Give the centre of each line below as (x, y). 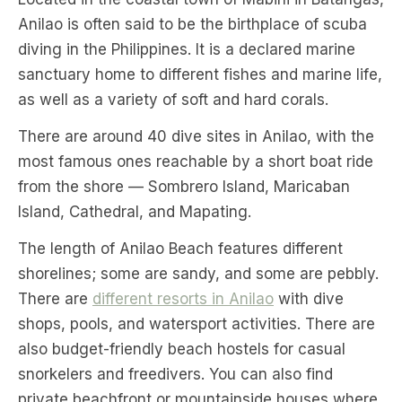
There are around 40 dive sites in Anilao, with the (196, 137)
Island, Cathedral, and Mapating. (135, 212)
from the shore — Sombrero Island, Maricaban (184, 187)
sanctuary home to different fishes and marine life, (200, 75)
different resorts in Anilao (183, 299)
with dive (309, 299)
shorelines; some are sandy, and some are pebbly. (198, 274)
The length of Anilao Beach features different (180, 249)
